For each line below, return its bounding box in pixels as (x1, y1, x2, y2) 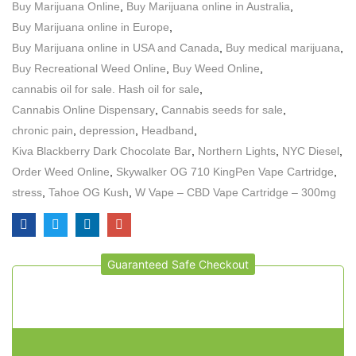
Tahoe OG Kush (48, 185, 129, 199)
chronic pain (12, 123, 73, 137)
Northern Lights (198, 144, 276, 157)
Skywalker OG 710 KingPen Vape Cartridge (116, 164, 334, 178)
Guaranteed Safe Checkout (107, 257, 249, 271)
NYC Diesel (282, 144, 339, 157)
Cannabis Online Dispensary (12, 103, 155, 116)
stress (12, 185, 42, 199)
